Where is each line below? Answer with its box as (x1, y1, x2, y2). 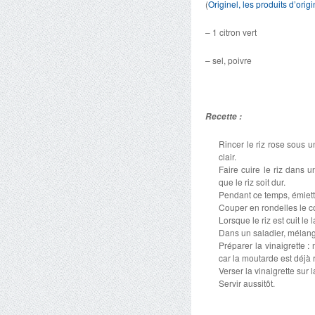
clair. (219, 150, 237, 162)
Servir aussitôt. (219, 277, 276, 289)
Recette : (205, 110, 244, 122)
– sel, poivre (205, 54, 252, 66)
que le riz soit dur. (219, 176, 286, 188)
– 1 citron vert (205, 26, 257, 38)
